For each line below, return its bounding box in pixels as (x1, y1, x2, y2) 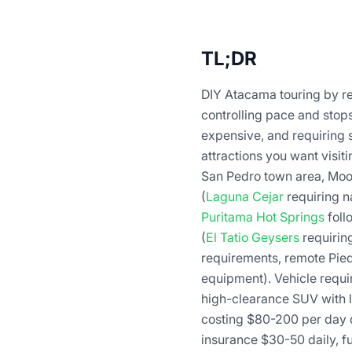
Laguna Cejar (206, 188, 284, 204)
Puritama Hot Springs (201, 208, 324, 225)
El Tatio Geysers (206, 229, 299, 245)
